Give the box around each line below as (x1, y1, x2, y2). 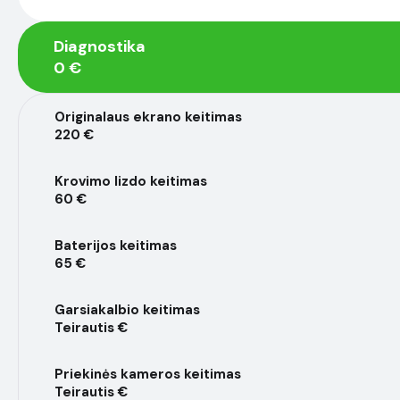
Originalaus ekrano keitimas (54, 108, 242, 126)
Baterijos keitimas (54, 237, 177, 254)
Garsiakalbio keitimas (54, 301, 200, 319)
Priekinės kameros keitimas (54, 365, 241, 383)
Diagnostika (54, 36, 146, 57)
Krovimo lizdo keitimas (54, 172, 207, 190)
